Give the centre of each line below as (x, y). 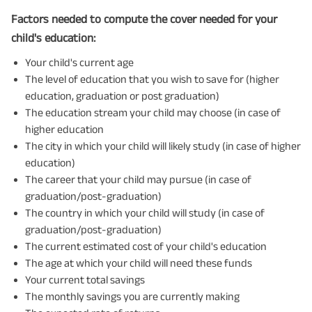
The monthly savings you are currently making (132, 296)
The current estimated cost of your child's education (146, 246)
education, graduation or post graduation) (122, 95)
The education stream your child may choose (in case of (153, 112)
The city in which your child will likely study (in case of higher (163, 146)
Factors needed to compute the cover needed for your (144, 18)
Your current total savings (85, 279)
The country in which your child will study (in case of (145, 212)
